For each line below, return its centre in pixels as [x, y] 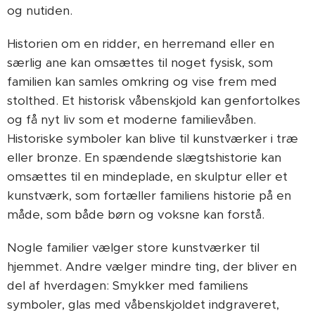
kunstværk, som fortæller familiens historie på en [149, 195]
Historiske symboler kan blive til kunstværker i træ [153, 139]
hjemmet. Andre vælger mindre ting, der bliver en [152, 266]
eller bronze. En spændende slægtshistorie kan [144, 157]
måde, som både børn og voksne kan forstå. [136, 214]
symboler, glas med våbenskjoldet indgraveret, [143, 304]
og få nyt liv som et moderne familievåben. [131, 120]
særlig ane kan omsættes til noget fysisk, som [140, 63]
